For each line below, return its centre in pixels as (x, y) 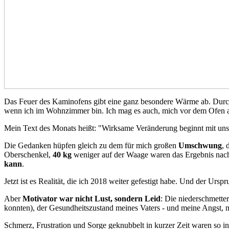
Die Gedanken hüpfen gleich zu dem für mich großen (91, 146)
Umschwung (200, 146)
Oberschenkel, (28, 155)
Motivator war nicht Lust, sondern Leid (91, 199)
